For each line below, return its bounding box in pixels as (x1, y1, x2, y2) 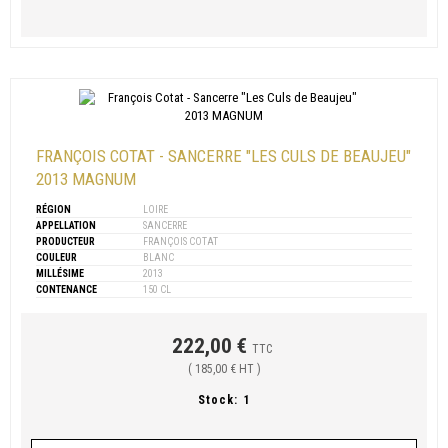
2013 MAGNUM (36, 168, 136, 189)
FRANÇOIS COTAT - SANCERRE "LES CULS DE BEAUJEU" (36, 145, 411, 166)
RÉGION (36, 203, 71, 215)
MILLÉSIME (36, 267, 84, 279)
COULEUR (36, 251, 77, 263)
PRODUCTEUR (36, 235, 95, 247)
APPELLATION (36, 219, 96, 231)
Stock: (197, 393, 238, 408)
